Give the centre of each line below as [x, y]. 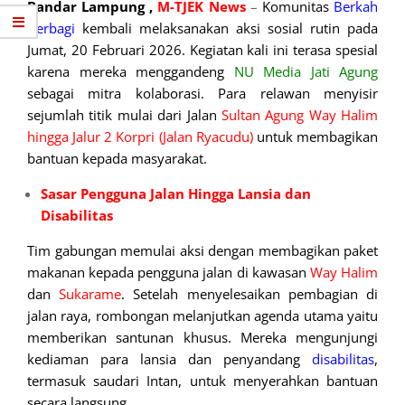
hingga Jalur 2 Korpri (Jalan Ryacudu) [140, 137]
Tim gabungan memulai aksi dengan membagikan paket [202, 251]
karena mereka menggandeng [131, 72]
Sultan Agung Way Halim [299, 115]
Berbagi [55, 28]
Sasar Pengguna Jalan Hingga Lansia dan [176, 194]
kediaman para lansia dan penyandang [170, 359]
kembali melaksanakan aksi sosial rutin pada [230, 28]
